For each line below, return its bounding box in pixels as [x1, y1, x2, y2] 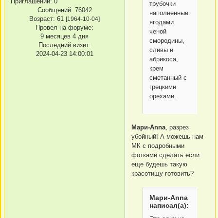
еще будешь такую [131, 160, 187, 168]
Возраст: [29, 15, 55, 22]
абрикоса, [149, 55, 179, 63]
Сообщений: [37, 6, 73, 14]
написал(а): [149, 201, 189, 209]
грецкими [149, 83, 177, 91]
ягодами [149, 18, 174, 26]
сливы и [149, 46, 174, 54]
